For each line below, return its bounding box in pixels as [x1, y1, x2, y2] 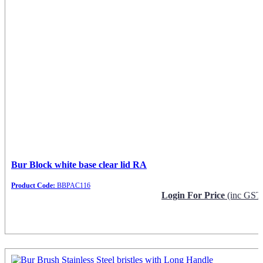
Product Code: [11, 181, 55, 190]
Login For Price [161, 190, 227, 200]
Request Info [214, 212, 259, 221]
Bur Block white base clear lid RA [11, 160, 147, 170]
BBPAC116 [55, 181, 90, 190]
